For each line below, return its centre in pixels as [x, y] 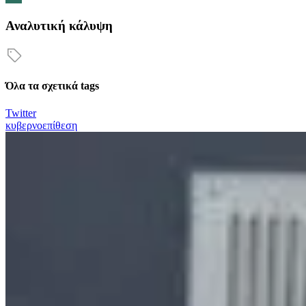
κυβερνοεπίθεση [41, 125]
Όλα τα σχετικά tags [52, 86]
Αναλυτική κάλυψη [59, 26]
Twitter [21, 113]
